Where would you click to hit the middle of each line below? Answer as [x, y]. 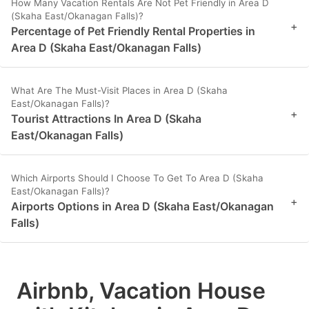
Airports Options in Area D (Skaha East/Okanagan [142, 207]
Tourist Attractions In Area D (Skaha [106, 119]
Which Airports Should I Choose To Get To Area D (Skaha [137, 178]
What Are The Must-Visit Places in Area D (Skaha [119, 91]
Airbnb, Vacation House [141, 291]
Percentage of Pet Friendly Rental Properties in [133, 31]
